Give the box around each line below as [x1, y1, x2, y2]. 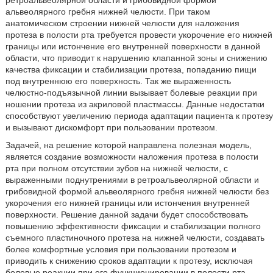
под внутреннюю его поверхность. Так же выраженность [5, 76, 231, 86]
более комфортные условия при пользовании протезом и [5, 244, 236, 254]
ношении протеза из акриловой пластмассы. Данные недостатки [5, 99, 264, 109]
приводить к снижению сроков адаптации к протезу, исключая [5, 256, 253, 266]
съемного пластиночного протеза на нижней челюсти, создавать [5, 233, 264, 243]
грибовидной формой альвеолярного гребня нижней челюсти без [5, 186, 269, 196]
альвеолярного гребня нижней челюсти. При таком [5, 7, 210, 16]
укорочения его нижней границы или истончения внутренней [5, 198, 250, 208]
